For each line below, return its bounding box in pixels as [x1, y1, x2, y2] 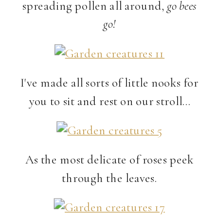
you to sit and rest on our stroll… [29, 93, 190, 109]
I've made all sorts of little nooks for [20, 74, 199, 90]
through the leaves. [62, 170, 157, 185]
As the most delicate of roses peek [25, 152, 194, 167]
